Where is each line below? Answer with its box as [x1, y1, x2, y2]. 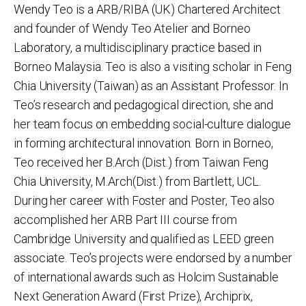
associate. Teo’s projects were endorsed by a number [14, 251, 292, 265]
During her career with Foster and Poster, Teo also [14, 193, 275, 208]
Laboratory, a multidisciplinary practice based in [14, 40, 262, 55]
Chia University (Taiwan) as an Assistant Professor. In [14, 79, 288, 93]
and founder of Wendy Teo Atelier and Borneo [14, 21, 251, 36]
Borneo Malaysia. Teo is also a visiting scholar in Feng [14, 59, 292, 74]
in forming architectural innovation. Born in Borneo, [14, 136, 273, 150]
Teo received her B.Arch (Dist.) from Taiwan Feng [14, 155, 269, 169]
